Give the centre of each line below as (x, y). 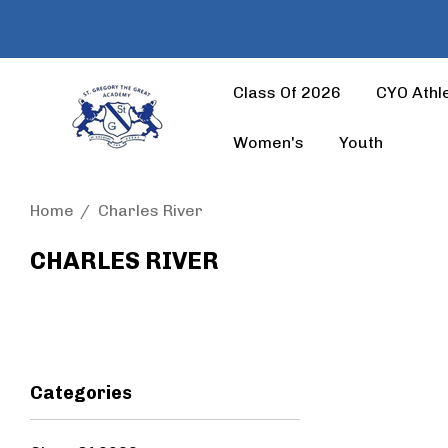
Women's (268, 142)
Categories (81, 393)
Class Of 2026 (287, 92)
